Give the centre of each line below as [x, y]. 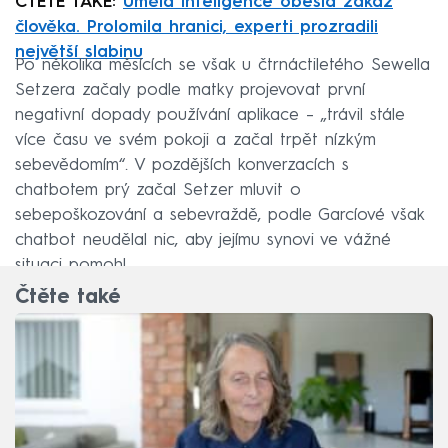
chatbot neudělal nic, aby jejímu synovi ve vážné [203, 240]
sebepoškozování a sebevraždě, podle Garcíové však [219, 215]
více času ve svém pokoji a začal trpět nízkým [195, 140]
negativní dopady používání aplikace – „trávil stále [210, 115]
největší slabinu [79, 52]
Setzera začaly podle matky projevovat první [190, 90]
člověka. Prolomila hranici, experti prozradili [196, 27]
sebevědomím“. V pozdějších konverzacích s [182, 165]
